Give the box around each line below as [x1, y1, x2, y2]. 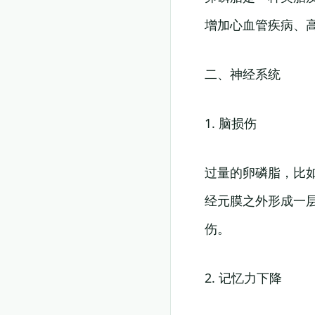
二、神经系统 [205, 65, 281, 82]
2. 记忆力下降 [205, 269, 282, 286]
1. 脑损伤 [205, 115, 257, 131]
